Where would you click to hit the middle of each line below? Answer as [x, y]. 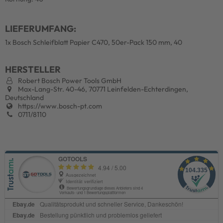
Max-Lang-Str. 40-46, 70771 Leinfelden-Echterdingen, [102, 89]
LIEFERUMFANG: [41, 28]
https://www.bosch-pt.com [59, 106]
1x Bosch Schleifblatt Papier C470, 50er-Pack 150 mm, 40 [94, 42]
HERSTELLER [33, 69]
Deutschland [24, 97]
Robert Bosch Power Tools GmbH [69, 80]
